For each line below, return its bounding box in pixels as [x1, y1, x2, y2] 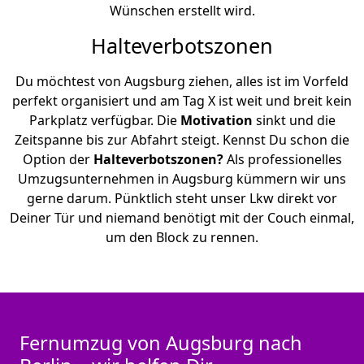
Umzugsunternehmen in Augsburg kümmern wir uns [18, 170, 346, 188]
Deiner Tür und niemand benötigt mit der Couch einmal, [10, 209, 354, 227]
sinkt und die [252, 111, 336, 130]
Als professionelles [223, 150, 342, 169]
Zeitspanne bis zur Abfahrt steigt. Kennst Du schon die [15, 131, 349, 149]
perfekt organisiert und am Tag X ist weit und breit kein [12, 92, 352, 110]
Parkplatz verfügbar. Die [28, 111, 180, 130]
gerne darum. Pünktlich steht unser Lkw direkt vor [27, 189, 337, 208]
